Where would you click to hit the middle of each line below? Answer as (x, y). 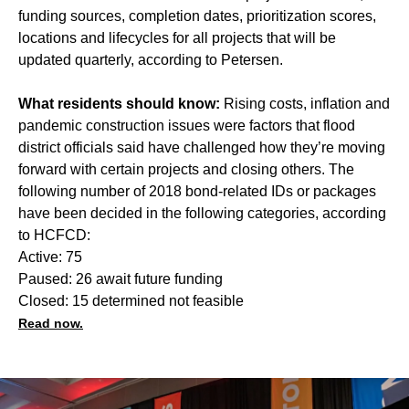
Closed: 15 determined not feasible (131, 301)
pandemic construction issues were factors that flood (187, 126)
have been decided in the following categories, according (202, 214)
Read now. (51, 324)
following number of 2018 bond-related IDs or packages (197, 192)
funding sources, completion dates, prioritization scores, (197, 16)
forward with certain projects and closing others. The (186, 170)
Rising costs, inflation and (307, 104)
